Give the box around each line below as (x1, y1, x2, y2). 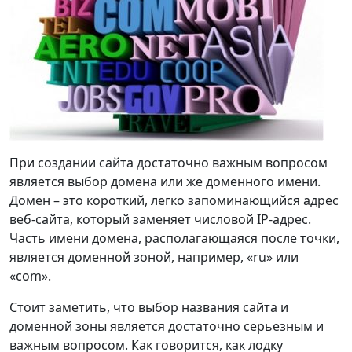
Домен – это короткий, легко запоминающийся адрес (9, 192, 339, 210)
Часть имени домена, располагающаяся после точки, (9, 229, 339, 247)
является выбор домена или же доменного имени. (9, 173, 321, 191)
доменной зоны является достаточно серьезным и (9, 317, 324, 335)
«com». (9, 267, 51, 285)
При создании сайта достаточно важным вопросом (9, 154, 328, 172)
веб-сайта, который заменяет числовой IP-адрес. (9, 211, 311, 229)
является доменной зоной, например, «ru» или (9, 248, 299, 266)
